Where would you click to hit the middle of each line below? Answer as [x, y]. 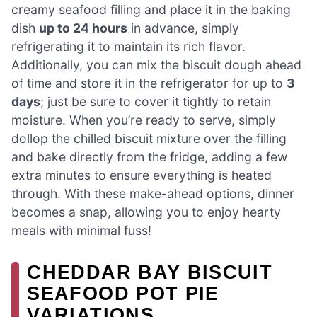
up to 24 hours [83, 28]
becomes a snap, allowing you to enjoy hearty [146, 212]
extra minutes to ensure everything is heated [142, 175]
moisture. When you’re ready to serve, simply [144, 120]
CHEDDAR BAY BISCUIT [150, 272]
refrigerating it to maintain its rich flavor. [128, 47]
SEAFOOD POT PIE [123, 294]
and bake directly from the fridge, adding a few [149, 157]
